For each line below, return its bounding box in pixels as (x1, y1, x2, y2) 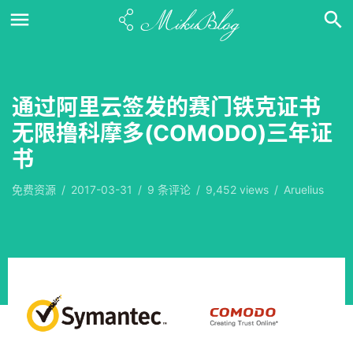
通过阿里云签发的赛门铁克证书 (12, 94, 321, 121)
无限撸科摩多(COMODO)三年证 (12, 120, 333, 147)
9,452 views (206, 183, 272, 196)
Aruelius (284, 183, 324, 196)
